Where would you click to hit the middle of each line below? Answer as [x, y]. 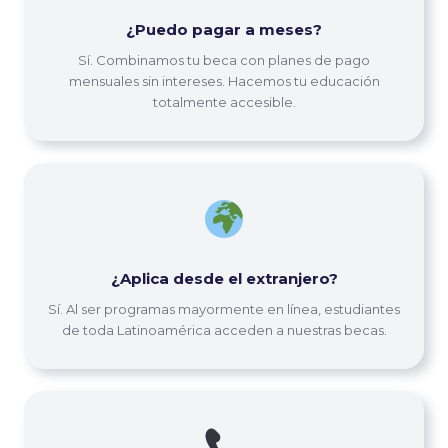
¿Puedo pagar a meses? [224, 29]
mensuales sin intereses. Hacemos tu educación [224, 80]
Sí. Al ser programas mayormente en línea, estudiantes [224, 308]
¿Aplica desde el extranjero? [224, 278]
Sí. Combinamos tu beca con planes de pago [224, 59]
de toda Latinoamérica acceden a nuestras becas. [224, 329]
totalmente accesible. [224, 101]
